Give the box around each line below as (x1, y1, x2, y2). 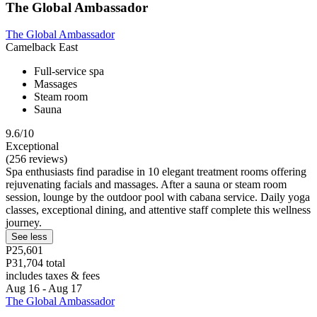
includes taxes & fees (6, 270, 100, 282)
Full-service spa (34, 65, 104, 78)
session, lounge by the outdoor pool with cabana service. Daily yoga (6, 191, 310, 204)
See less (11, 231, 47, 243)
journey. (6, 217, 42, 229)
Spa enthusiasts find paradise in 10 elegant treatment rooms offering (6, 166, 306, 178)
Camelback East (6, 41, 78, 54)
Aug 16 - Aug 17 (6, 282, 82, 295)
